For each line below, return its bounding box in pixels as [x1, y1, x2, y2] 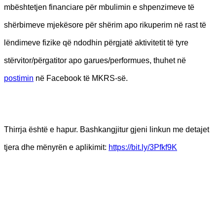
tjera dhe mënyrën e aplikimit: [4, 143, 109, 151]
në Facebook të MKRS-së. [34, 74, 128, 82]
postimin [4, 74, 34, 82]
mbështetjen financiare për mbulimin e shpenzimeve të [4, 2, 194, 11]
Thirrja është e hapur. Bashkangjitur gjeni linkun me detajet [4, 125, 209, 134]
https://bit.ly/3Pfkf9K [109, 143, 177, 151]
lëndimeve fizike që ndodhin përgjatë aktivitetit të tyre [4, 38, 188, 47]
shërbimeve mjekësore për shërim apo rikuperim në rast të [4, 20, 206, 29]
